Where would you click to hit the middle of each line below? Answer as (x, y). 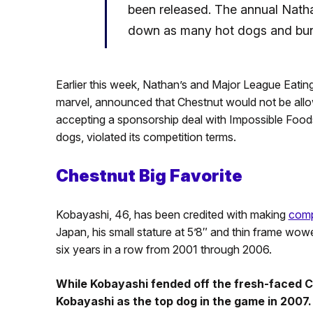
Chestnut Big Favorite (149, 175)
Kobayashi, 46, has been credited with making (172, 214)
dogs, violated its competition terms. (146, 137)
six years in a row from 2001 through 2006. (163, 249)
